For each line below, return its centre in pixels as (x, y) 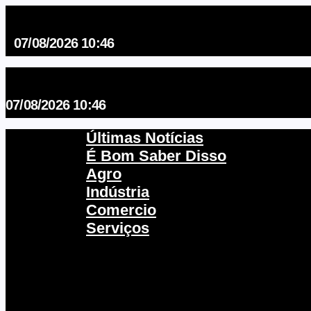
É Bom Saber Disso (156, 156)
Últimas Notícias (145, 138)
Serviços (118, 228)
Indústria (118, 192)
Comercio (121, 210)
